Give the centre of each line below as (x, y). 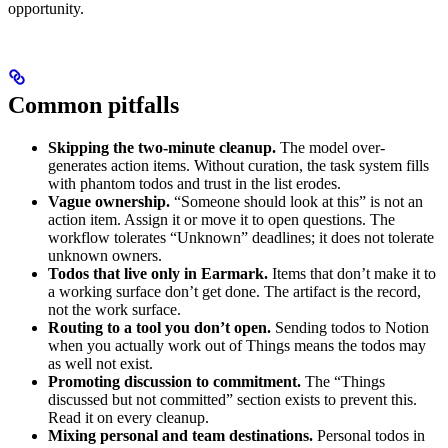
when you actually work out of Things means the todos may (237, 345)
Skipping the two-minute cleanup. (162, 147)
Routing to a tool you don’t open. (159, 327)
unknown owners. (105, 255)
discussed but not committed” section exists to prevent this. (232, 399)
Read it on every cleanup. (128, 417)
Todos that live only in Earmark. (158, 273)
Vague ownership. (109, 201)
